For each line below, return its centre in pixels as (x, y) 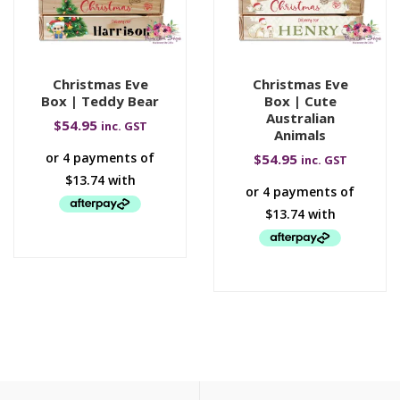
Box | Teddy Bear (100, 101)
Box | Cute (300, 101)
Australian (300, 118)
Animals (300, 135)
